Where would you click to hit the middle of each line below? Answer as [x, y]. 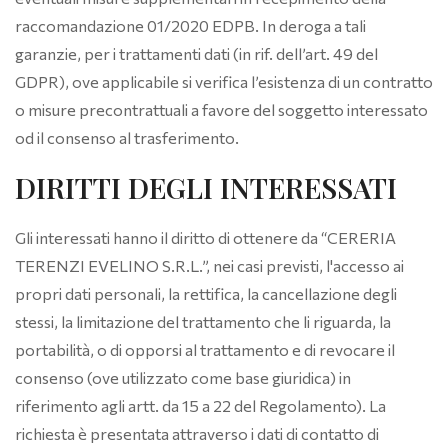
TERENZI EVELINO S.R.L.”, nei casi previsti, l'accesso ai [209, 265]
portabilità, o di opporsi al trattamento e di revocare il [205, 349]
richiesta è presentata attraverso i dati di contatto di [197, 433]
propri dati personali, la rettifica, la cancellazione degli [206, 293]
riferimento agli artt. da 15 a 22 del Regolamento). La [200, 405]
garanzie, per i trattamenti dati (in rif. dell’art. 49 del [196, 53]
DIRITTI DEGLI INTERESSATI [206, 187]
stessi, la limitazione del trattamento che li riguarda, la [203, 321]
